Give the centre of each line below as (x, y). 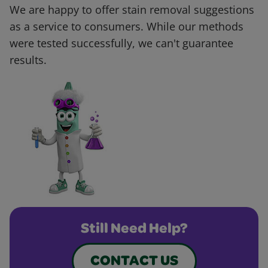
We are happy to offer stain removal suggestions (132, 10)
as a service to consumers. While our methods (127, 27)
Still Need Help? (134, 230)
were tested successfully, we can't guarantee (121, 43)
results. (28, 60)
